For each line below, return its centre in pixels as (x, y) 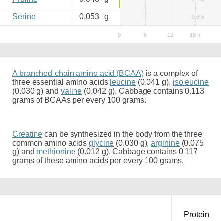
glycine (101, 143)
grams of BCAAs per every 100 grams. (79, 100)
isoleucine (191, 82)
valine (71, 91)
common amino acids (51, 143)
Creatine (27, 134)
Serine (24, 17)
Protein (196, 214)
